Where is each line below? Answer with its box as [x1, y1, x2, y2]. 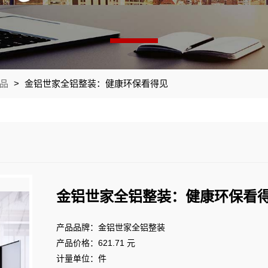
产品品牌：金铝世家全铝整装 [56, 222, 165, 232]
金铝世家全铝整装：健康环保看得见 [22, 78, 168, 89]
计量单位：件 [56, 253, 106, 263]
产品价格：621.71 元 [56, 237, 135, 248]
